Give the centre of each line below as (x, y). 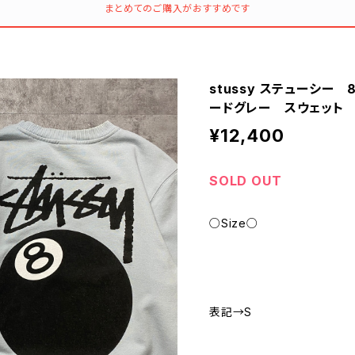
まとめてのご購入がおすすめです (177, 9)
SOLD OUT (246, 181)
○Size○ (234, 223)
